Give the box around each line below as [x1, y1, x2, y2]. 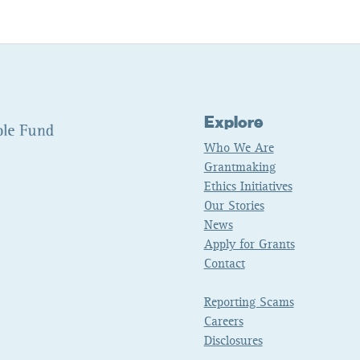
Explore [203, 115, 264, 132]
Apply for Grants [203, 239, 295, 252]
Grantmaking [203, 162, 276, 175]
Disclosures [203, 335, 263, 349]
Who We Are [203, 142, 274, 156]
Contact [203, 258, 245, 272]
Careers [203, 316, 243, 329]
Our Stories [203, 200, 264, 214]
